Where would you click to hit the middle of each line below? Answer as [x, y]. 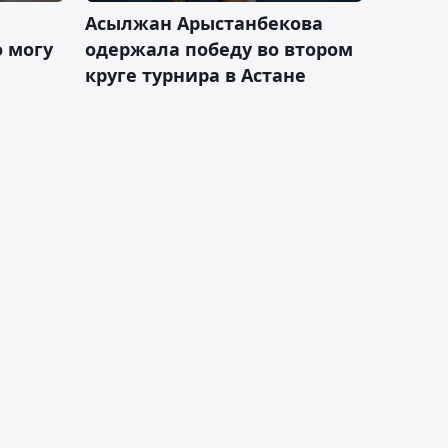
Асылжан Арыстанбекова [204, 22]
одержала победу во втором [219, 48]
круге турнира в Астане [195, 74]
